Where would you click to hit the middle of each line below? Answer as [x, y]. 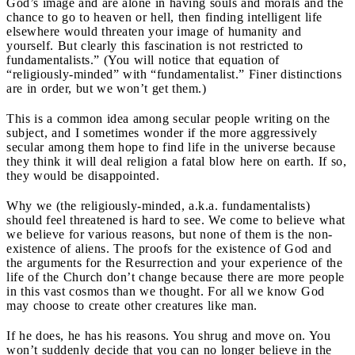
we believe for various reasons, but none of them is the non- [170, 234]
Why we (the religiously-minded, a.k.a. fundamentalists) [158, 205]
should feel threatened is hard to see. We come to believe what [176, 219]
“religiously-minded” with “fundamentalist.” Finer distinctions [174, 74]
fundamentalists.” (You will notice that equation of [143, 59]
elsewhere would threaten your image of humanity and [154, 31]
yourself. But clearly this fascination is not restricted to [155, 45]
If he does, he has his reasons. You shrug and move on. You [168, 335]
